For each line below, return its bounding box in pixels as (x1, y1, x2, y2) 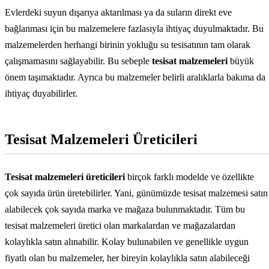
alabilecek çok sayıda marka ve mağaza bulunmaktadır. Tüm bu (5, 204, 245, 215)
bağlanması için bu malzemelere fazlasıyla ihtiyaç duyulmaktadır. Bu (5, 23, 264, 34)
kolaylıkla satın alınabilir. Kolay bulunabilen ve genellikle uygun (5, 237, 249, 247)
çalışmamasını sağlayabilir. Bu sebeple (5, 56, 152, 67)
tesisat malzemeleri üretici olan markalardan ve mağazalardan (5, 220, 235, 231)
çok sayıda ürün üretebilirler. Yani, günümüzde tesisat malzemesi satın (5, 188, 268, 199)
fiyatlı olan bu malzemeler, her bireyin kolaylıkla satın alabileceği (5, 253, 250, 264)
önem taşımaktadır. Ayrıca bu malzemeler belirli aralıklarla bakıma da (5, 72, 265, 83)
